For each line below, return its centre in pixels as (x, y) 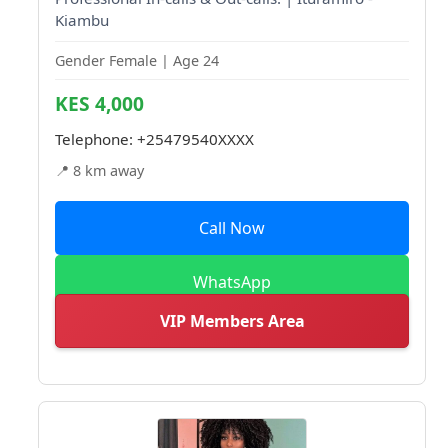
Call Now (232, 227)
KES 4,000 (99, 103)
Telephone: (96, 138)
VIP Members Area (232, 320)
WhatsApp (232, 281)
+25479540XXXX (195, 138)
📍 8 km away (99, 170)
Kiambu (82, 19)
